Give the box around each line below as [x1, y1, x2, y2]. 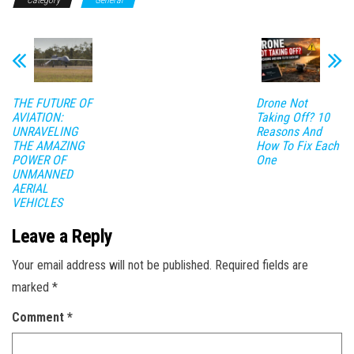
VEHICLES [12, 194, 62, 210]
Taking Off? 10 [255, 109, 330, 125]
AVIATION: [12, 109, 63, 125]
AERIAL [12, 180, 48, 196]
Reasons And [255, 123, 322, 139]
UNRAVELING [12, 123, 77, 139]
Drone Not [255, 95, 307, 111]
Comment [12, 309, 67, 325]
